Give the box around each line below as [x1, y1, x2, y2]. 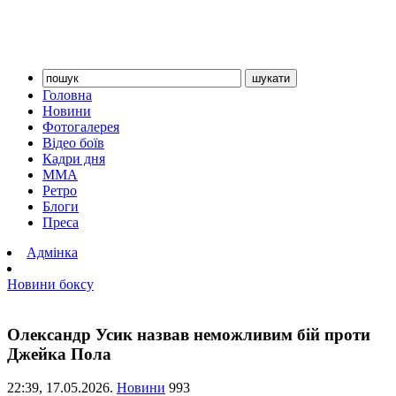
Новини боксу [7, 277, 94, 292]
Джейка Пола [7, 344, 111, 363]
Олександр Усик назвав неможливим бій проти [7, 324, 370, 344]
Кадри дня [42, 151, 105, 166]
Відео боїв [42, 135, 104, 150]
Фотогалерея [42, 119, 119, 134]
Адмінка [27, 245, 78, 260]
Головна [42, 88, 92, 103]
